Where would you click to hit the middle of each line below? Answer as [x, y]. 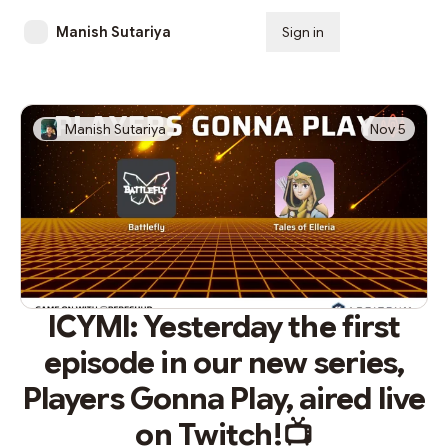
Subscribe [390, 32]
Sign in [303, 32]
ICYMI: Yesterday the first [224, 327]
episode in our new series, [224, 363]
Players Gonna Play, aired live [223, 399]
